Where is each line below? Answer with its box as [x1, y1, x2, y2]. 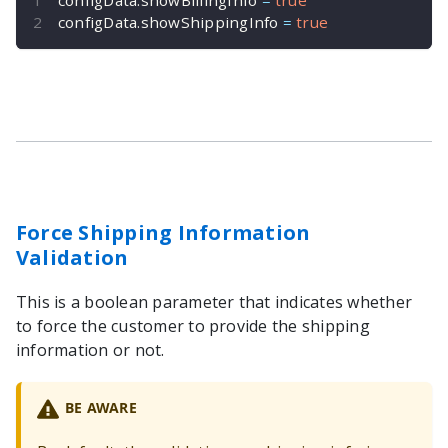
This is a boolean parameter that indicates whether [16, 290, 412, 313]
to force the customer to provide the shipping [16, 314, 370, 337]
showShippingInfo [140, 11, 283, 32]
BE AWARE [64, 397, 137, 417]
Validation [16, 243, 129, 271]
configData [58, 11, 138, 32]
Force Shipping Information [16, 218, 311, 246]
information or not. [16, 338, 165, 361]
